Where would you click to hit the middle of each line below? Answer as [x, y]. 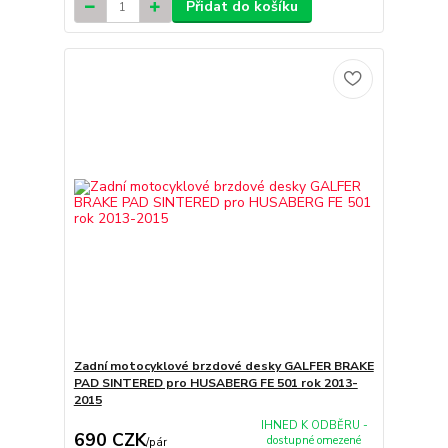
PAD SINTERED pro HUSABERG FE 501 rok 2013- [215, 382]
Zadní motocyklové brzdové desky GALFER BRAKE [223, 365]
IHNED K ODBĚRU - [314, 425]
